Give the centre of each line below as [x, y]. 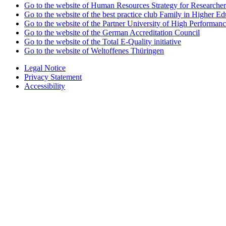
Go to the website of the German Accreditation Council [112, 33]
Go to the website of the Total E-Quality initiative [103, 42]
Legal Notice [45, 68]
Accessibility [45, 86]
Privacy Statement [53, 77]
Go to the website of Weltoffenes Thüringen [94, 51]
